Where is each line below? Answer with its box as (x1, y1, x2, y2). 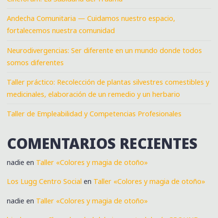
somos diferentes (7, 57, 64, 67)
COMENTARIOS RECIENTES (7, 133, 198, 154)
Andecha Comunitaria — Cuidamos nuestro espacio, (7, 14, 176, 23)
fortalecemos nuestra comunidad (7, 26, 115, 36)
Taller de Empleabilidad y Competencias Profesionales (7, 109, 182, 119)
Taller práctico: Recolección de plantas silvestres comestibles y (7, 77, 210, 87)
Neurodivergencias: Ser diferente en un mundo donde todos (7, 45, 202, 55)
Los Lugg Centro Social (7, 177, 82, 186)
